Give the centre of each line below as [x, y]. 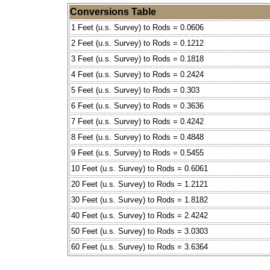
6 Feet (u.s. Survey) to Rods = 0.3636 [137, 106]
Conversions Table [113, 12]
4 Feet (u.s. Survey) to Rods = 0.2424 [137, 75]
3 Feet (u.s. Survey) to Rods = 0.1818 [137, 59]
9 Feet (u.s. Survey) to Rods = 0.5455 [137, 153]
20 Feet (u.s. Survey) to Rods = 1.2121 [140, 184]
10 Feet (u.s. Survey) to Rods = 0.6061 [140, 169]
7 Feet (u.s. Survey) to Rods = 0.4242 [137, 122]
